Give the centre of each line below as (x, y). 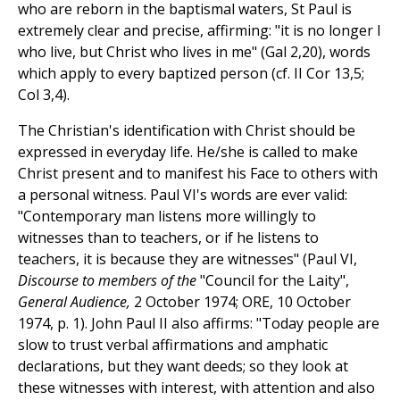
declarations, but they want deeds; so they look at (183, 367)
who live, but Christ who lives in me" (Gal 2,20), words (194, 52)
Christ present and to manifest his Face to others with (198, 174)
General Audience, (74, 302)
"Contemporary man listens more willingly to (167, 217)
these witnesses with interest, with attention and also (196, 388)
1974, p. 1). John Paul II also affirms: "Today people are (199, 324)
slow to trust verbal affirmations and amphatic (173, 345)
